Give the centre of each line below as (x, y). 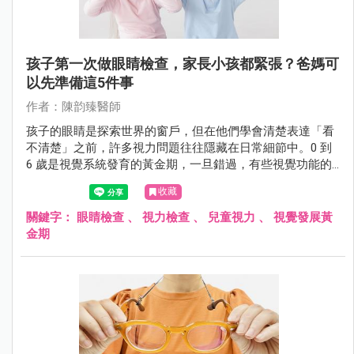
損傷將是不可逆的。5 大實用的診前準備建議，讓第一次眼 (179, 181)
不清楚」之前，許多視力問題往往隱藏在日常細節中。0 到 (179, 148)
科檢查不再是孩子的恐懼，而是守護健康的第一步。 (162, 198)
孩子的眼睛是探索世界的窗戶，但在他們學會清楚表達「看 (180, 131)
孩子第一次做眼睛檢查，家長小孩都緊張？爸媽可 (183, 64)
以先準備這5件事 (80, 83)
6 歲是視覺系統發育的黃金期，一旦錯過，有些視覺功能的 (179, 164)
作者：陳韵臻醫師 (73, 107)
